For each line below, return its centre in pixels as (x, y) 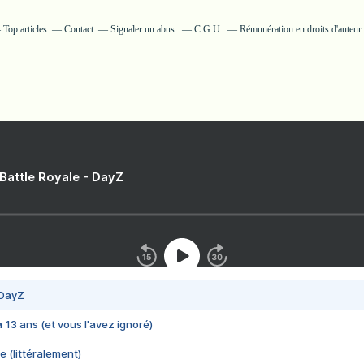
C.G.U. (208, 29)
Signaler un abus (144, 29)
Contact (79, 29)
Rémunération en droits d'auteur (301, 29)
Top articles (25, 29)
